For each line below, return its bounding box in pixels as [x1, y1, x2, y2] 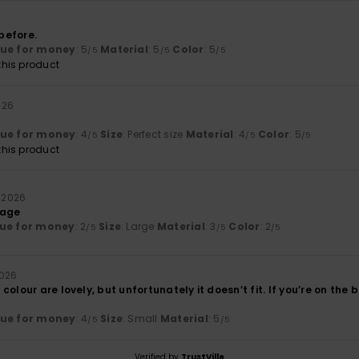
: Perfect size [123, 127, 186, 142]
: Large [121, 220, 157, 234]
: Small [123, 312, 160, 326]
